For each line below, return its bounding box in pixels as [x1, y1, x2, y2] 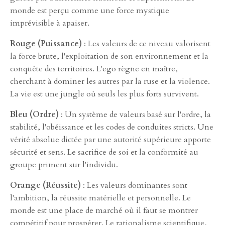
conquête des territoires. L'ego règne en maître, [10, 63, 178, 74]
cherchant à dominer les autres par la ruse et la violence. [10, 75, 210, 87]
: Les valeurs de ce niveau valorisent [82, 38, 210, 49]
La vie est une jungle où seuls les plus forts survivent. [10, 88, 199, 99]
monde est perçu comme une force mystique [10, 5, 169, 16]
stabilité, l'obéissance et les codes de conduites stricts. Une [10, 121, 213, 133]
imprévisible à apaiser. [10, 17, 89, 29]
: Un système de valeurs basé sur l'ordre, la [59, 108, 211, 120]
